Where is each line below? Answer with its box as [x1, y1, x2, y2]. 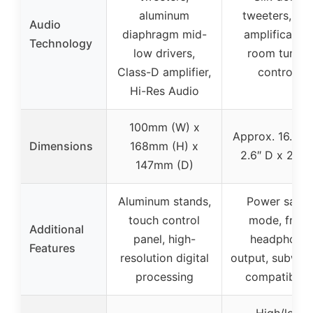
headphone [250, 232, 309, 246]
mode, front [248, 213, 311, 227]
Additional [29, 222, 84, 236]
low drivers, [133, 46, 195, 60]
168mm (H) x [130, 139, 198, 153]
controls [258, 65, 301, 79]
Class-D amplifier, [117, 65, 211, 79]
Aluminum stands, [117, 194, 211, 208]
